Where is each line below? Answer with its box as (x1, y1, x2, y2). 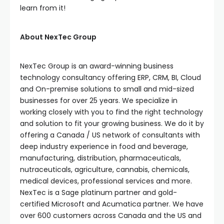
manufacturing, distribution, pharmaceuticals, (20, 152, 181, 163)
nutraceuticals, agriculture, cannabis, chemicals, (20, 164, 189, 174)
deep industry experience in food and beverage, (20, 141, 188, 151)
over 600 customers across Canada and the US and (20, 210, 201, 220)
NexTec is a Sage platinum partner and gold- (20, 187, 177, 197)
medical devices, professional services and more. (20, 175, 192, 186)
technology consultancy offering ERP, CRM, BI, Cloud (20, 72, 201, 82)
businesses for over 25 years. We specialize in (20, 95, 177, 105)
